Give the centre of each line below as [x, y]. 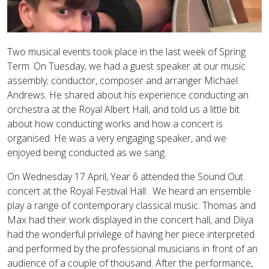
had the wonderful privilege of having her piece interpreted [131, 234]
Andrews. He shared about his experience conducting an [128, 95]
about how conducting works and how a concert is [115, 124]
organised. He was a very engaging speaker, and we [117, 138]
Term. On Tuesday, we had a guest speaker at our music [126, 66]
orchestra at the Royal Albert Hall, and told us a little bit [123, 109]
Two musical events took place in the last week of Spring [126, 52]
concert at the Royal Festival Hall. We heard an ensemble [129, 191]
